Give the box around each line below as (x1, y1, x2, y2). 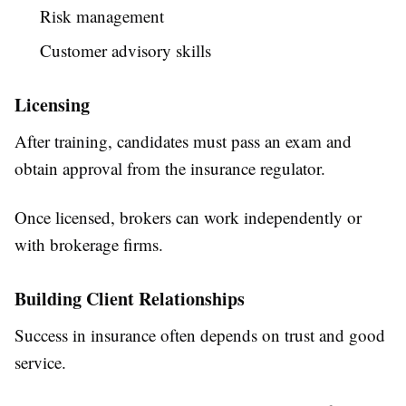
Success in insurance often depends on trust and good (14, 324, 385, 347)
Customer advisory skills (40, 39, 211, 63)
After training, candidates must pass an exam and (14, 130, 352, 153)
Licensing (14, 92, 90, 119)
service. (14, 351, 66, 374)
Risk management (40, 5, 164, 28)
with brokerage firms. (14, 233, 163, 256)
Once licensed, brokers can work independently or (14, 206, 362, 229)
